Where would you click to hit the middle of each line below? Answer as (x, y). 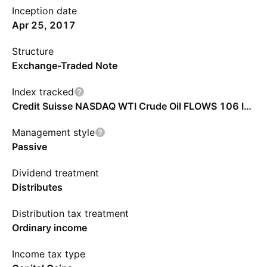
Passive (30, 147)
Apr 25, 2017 (44, 25)
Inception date (44, 11)
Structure (33, 51)
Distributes (37, 187)
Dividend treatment (55, 173)
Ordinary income (49, 228)
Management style (53, 132)
